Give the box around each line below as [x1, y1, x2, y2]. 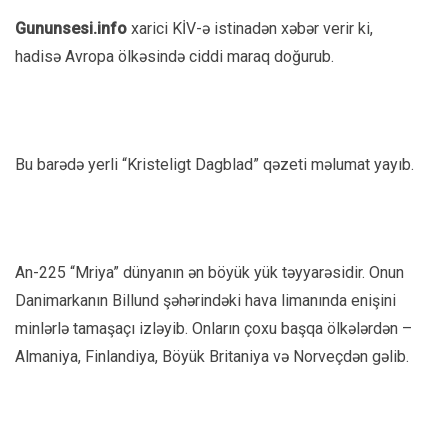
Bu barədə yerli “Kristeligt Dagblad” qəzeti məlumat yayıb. [15, 154, 414, 174]
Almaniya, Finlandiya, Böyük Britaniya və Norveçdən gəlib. [15, 346, 409, 366]
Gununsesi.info [15, 18, 127, 38]
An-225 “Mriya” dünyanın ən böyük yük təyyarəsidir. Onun [15, 262, 404, 282]
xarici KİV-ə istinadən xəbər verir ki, [127, 18, 373, 38]
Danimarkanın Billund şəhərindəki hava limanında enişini [15, 290, 396, 310]
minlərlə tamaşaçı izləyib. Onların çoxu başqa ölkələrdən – [15, 318, 412, 338]
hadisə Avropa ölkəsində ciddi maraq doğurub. [15, 46, 334, 66]
